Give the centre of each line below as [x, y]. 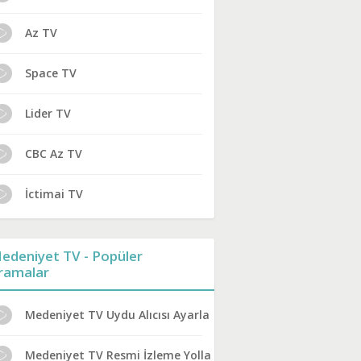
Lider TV [48, 113]
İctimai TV [54, 194]
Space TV [51, 73]
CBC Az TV [54, 154]
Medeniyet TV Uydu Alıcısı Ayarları [121, 315]
